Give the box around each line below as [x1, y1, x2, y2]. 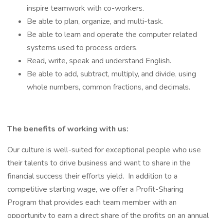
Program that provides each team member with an [7, 197, 177, 208]
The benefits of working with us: [7, 124, 128, 134]
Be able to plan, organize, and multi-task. [27, 16, 163, 27]
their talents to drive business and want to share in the [7, 158, 191, 168]
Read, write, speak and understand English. [27, 55, 171, 66]
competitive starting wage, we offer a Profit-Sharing [7, 184, 183, 195]
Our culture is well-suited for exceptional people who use [7, 145, 201, 155]
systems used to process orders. [27, 42, 138, 53]
